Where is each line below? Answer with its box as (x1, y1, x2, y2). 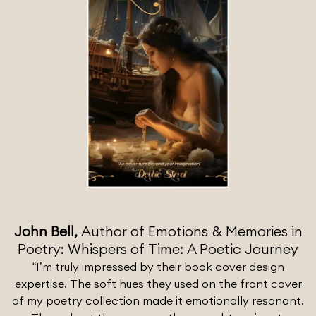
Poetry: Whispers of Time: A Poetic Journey (18, 240, 298, 258)
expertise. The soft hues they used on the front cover (14, 276, 302, 291)
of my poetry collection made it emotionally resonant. (12, 293, 304, 308)
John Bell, (13, 222, 81, 241)
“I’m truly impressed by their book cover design (32, 260, 284, 274)
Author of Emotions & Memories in (80, 222, 303, 241)
